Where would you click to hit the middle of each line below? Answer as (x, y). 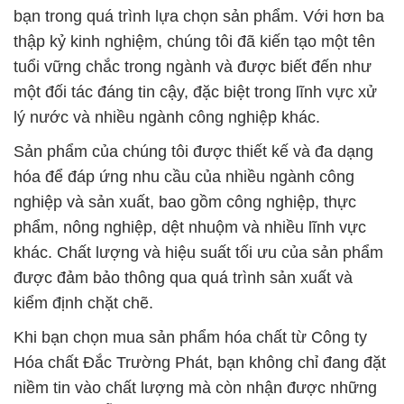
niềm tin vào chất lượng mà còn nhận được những (195, 387)
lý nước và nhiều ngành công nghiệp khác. (167, 117)
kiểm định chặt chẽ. (83, 303)
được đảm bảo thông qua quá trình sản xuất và (183, 277)
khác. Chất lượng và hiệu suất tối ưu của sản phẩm (198, 252)
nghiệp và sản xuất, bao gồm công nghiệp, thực (185, 202)
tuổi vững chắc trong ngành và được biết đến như (193, 66)
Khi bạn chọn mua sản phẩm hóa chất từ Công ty (190, 337)
